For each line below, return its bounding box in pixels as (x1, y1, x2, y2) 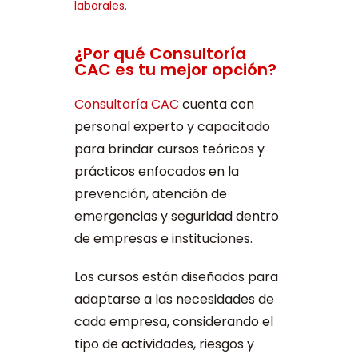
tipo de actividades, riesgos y (74, 335, 254, 354)
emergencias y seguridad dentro (74, 207, 279, 226)
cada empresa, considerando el (74, 312, 273, 332)
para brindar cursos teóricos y (74, 140, 265, 159)
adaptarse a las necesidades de (74, 290, 274, 309)
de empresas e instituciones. (74, 229, 253, 249)
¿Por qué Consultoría (74, 42, 246, 66)
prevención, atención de (74, 185, 227, 204)
